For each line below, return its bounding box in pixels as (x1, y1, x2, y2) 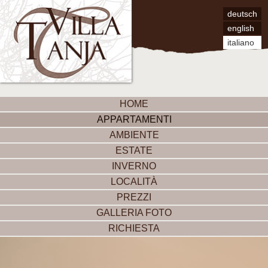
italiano (227, 38, 254, 47)
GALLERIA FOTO (96, 208, 172, 218)
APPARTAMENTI (96, 114, 172, 124)
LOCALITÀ (111, 176, 157, 187)
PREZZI (117, 192, 151, 202)
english (227, 23, 254, 33)
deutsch (227, 9, 257, 19)
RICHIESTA (108, 223, 160, 233)
